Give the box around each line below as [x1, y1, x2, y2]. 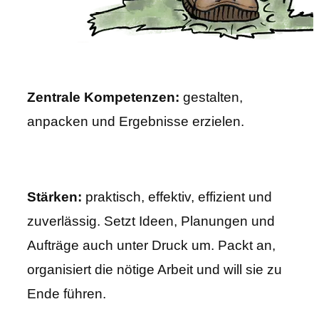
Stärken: [27, 189, 82, 205]
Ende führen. [27, 286, 110, 302]
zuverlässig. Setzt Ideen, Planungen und [27, 214, 275, 229]
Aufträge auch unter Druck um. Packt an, [27, 238, 276, 253]
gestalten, [179, 90, 243, 105]
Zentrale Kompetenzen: [27, 90, 179, 105]
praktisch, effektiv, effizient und [82, 189, 272, 205]
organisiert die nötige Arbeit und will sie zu [27, 262, 282, 278]
